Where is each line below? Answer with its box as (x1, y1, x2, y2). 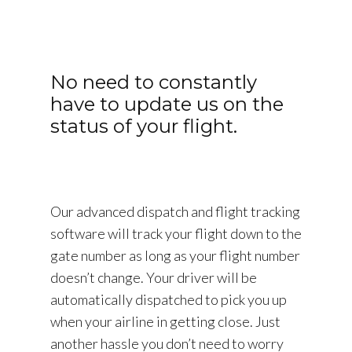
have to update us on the (50, 92, 284, 115)
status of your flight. (50, 114, 237, 137)
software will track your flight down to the (50, 224, 302, 242)
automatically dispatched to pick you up (50, 290, 287, 308)
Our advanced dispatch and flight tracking (50, 202, 300, 220)
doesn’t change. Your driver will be (50, 268, 257, 286)
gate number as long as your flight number (50, 246, 300, 264)
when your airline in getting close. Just (50, 312, 280, 330)
